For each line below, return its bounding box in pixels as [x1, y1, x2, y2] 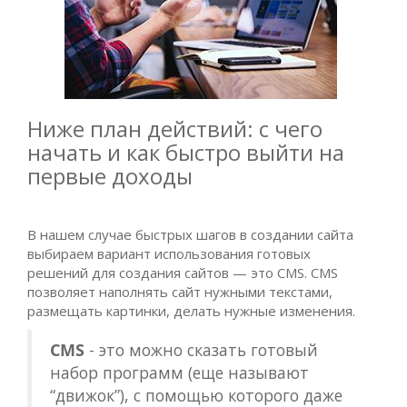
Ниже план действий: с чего [27, 114, 323, 144]
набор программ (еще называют [50, 362, 309, 383]
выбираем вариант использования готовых [27, 244, 311, 263]
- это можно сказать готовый [84, 339, 318, 361]
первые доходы [27, 161, 193, 191]
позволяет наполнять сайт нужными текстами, [27, 283, 333, 301]
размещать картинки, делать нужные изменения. [27, 302, 355, 320]
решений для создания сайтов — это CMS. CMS [27, 263, 338, 282]
